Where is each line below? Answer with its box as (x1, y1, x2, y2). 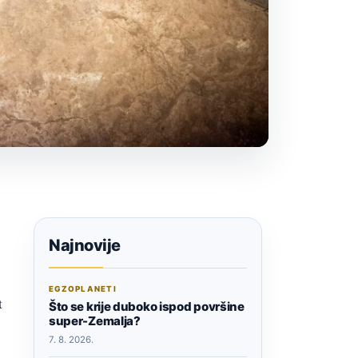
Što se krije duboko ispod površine (49, 298, 245, 314)
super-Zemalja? (49, 312, 141, 328)
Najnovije (49, 235, 121, 255)
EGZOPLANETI (49, 284, 117, 293)
